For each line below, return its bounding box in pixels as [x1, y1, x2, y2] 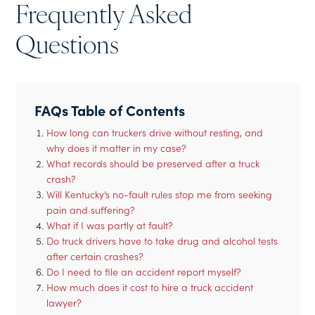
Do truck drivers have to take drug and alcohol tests [46, 233, 278, 247]
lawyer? [46, 295, 82, 309]
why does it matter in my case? [46, 141, 187, 155]
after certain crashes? [46, 249, 144, 263]
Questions [15, 34, 120, 60]
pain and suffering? [46, 202, 136, 217]
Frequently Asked [15, 4, 193, 30]
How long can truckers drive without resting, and [46, 125, 264, 139]
